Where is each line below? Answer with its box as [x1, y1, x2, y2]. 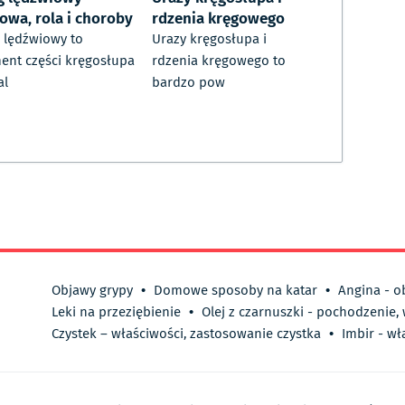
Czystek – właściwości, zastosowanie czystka [52, 324, 321, 344]
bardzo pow [152, 72, 225, 93]
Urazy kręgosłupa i [152, 29, 267, 50]
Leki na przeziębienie [52, 302, 181, 323]
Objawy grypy [52, 280, 133, 301]
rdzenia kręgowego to [152, 51, 286, 71]
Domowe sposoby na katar [154, 280, 317, 301]
